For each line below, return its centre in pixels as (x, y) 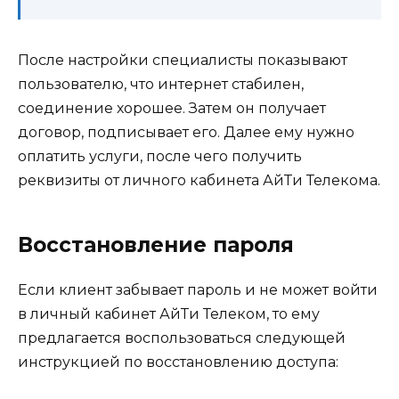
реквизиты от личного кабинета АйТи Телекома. (199, 181)
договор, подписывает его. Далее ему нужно (186, 133)
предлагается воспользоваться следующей (182, 338)
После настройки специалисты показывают (183, 61)
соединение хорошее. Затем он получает (172, 109)
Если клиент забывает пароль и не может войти (198, 290)
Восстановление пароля (156, 245)
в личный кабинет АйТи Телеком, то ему (169, 314)
